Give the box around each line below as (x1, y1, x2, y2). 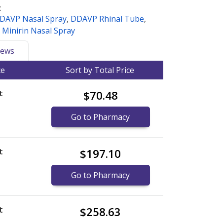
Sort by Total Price (66, 64, 134, 75)
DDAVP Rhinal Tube (71, 13, 144, 24)
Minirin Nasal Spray (2, 25, 75, 36)
